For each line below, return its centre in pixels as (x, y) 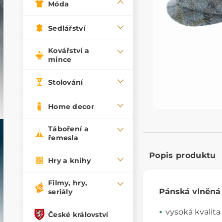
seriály (60, 192)
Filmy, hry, (68, 183)
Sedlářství (67, 28)
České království (78, 214)
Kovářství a (69, 51)
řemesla (63, 138)
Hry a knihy (70, 160)
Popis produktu (183, 155)
